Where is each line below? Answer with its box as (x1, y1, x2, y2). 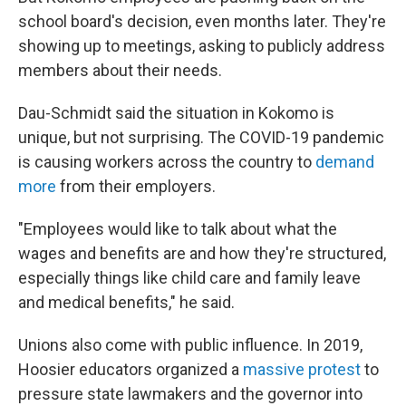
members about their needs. (18, 61, 222, 80)
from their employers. (56, 177, 219, 196)
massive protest (243, 360, 361, 379)
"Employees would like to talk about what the (18, 219, 337, 238)
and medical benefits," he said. (18, 293, 238, 312)
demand (315, 152, 374, 171)
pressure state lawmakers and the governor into (18, 384, 362, 403)
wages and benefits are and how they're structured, (18, 244, 386, 263)
